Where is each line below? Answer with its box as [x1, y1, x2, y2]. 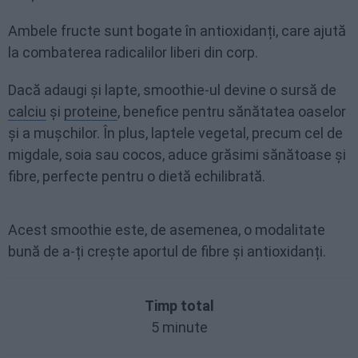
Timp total [144, 296, 214, 314]
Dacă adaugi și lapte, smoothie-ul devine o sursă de [8, 81, 336, 98]
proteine [64, 102, 117, 120]
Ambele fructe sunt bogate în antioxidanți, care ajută [8, 22, 346, 39]
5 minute [150, 318, 208, 336]
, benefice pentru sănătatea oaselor [117, 102, 346, 120]
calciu [8, 102, 46, 120]
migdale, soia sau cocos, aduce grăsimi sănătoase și [8, 145, 346, 163]
